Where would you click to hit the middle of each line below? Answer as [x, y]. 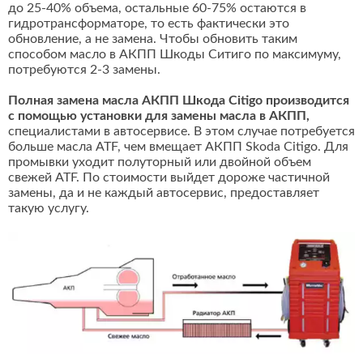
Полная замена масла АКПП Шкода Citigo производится [179, 101]
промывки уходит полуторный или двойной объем [160, 162]
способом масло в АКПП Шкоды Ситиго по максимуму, [175, 55]
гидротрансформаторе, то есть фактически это [149, 24]
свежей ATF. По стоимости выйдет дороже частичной [169, 178]
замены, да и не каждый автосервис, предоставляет [164, 193]
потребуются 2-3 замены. [84, 70]
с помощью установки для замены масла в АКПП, [159, 116]
